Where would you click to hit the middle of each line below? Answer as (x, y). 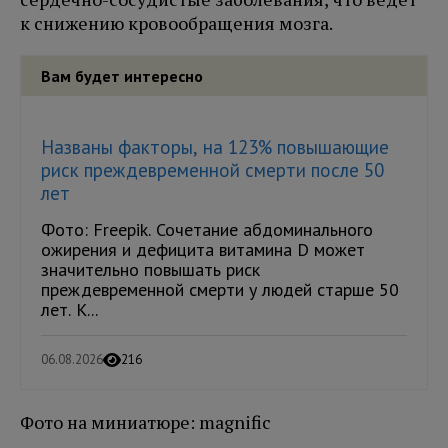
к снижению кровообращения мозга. (178, 22)
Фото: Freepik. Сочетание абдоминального (207, 229)
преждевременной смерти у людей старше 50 (220, 289)
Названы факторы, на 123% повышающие (215, 146)
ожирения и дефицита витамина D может (203, 249)
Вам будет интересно (122, 75)
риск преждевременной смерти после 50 (212, 169)
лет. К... (69, 309)
